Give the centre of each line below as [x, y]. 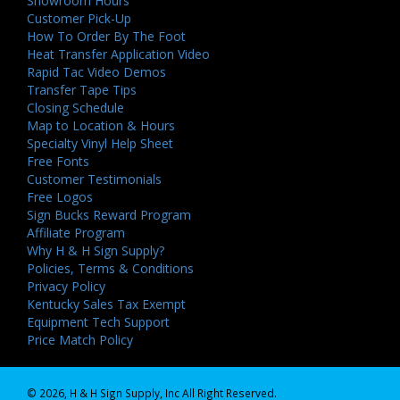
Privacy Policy [66, 287]
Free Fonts [58, 162]
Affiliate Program [76, 233]
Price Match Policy [80, 340]
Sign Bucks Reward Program [109, 215]
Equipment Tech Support [98, 322]
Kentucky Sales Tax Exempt [106, 304]
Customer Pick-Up [79, 19]
